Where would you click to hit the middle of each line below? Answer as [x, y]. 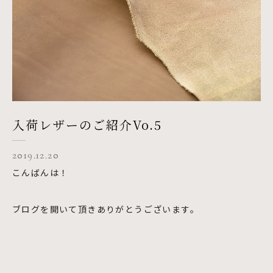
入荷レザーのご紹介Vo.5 [87, 125]
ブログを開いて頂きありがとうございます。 [106, 209]
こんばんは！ [41, 172]
